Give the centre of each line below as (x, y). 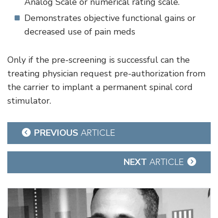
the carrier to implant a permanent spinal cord (100, 87)
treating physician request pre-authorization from (106, 74)
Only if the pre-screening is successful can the (99, 60)
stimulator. (29, 101)
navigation (41, 146)
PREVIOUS (57, 133)
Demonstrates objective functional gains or (110, 18)
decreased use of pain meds (80, 32)
